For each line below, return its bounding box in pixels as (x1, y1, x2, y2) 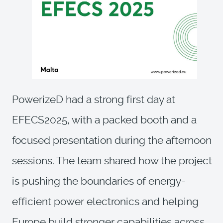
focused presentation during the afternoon (12, 134, 212, 146)
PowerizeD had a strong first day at (12, 93, 175, 106)
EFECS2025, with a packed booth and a (12, 113, 197, 126)
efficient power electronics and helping (12, 195, 199, 208)
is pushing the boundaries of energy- (12, 175, 186, 187)
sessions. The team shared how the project (12, 154, 212, 167)
